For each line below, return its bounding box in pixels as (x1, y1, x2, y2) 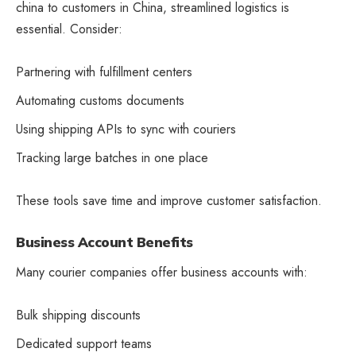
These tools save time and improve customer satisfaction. (16, 192, 322, 210)
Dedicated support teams (16, 334, 152, 353)
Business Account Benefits (16, 234, 193, 250)
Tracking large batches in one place (16, 149, 208, 167)
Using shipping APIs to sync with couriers (16, 120, 236, 138)
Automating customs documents (16, 91, 184, 110)
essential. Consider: (16, 20, 122, 38)
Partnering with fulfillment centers (16, 63, 192, 81)
